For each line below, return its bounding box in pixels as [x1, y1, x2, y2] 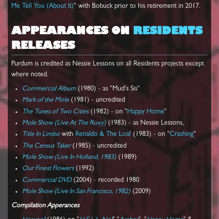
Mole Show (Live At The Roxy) [22, 119, 107, 127]
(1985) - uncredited [72, 142, 127, 150]
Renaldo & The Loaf [75, 131, 131, 138]
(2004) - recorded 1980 [71, 176, 140, 184]
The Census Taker [22, 142, 71, 150]
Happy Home [127, 108, 165, 115]
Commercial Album [22, 85, 76, 92]
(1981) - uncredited [69, 97, 126, 104]
